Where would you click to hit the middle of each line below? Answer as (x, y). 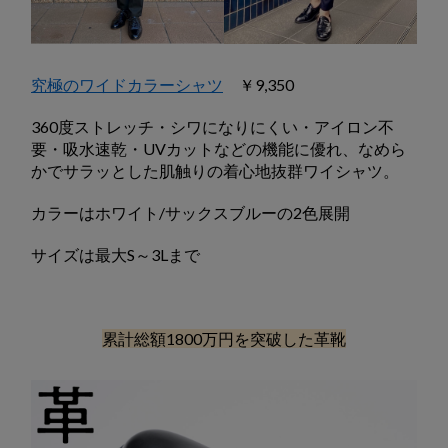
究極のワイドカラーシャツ (127, 84)
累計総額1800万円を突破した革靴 (224, 338)
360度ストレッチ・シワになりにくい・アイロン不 (212, 126)
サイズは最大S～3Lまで (115, 254)
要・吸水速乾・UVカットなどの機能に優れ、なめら (218, 148)
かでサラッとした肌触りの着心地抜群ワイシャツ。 (215, 170)
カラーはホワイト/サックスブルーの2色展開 (190, 212)
